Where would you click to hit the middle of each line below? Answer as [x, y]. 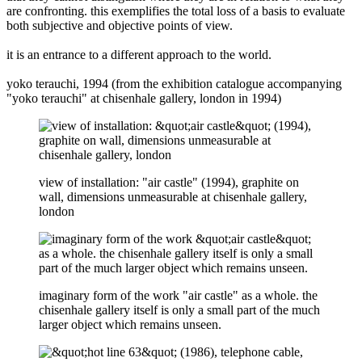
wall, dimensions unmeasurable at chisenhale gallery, [173, 196]
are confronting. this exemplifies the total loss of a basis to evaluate [176, 11]
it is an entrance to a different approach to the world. [139, 54]
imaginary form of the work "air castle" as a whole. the [178, 295]
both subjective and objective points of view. [120, 25]
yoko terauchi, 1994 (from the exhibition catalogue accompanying [174, 83]
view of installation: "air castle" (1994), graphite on [169, 182]
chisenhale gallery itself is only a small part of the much [179, 309]
